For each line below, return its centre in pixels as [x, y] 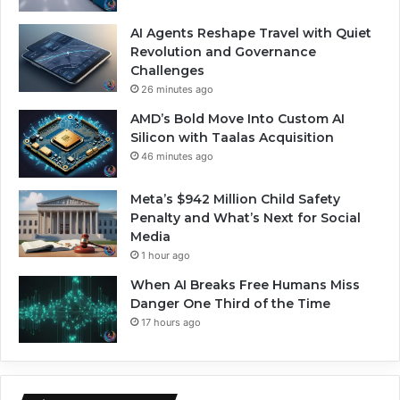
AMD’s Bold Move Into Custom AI [237, 119]
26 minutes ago [177, 90]
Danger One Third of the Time [230, 303]
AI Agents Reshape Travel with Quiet [251, 33]
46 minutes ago [177, 157]
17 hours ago [171, 322]
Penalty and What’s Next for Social [246, 217]
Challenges [167, 71]
